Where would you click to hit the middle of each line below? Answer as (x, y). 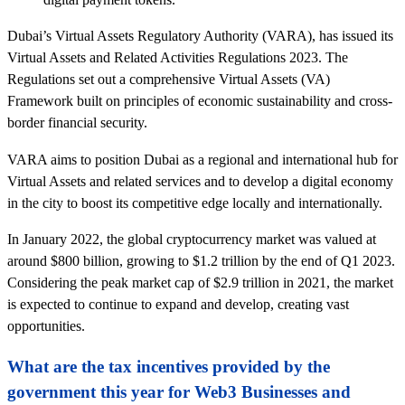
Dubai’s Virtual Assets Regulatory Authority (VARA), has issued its (200, 36)
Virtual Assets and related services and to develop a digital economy (200, 181)
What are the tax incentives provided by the (169, 366)
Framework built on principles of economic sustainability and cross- (200, 101)
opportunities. (46, 325)
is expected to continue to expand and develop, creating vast (178, 304)
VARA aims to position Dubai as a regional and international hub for (202, 159)
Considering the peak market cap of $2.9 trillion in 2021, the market (200, 282)
